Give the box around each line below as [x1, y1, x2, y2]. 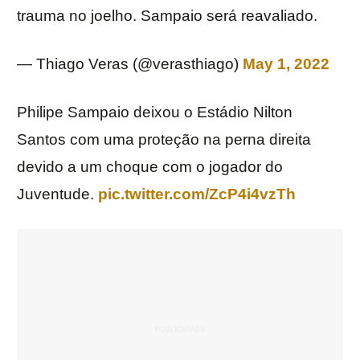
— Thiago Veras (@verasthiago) [17, 55, 243, 73]
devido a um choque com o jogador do [17, 158, 283, 176]
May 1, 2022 [243, 55, 329, 73]
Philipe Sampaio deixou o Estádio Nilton [17, 104, 292, 121]
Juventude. [17, 186, 98, 203]
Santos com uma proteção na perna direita [17, 131, 311, 149]
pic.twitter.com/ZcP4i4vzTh [98, 186, 296, 203]
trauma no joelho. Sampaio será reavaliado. [17, 7, 317, 25]
